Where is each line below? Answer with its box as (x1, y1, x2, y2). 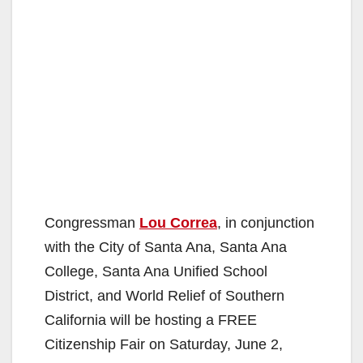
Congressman (45, 215, 139, 232)
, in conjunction (217, 215, 314, 232)
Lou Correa (139, 215, 217, 232)
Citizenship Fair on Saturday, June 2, (45, 336, 283, 353)
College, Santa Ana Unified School (45, 263, 267, 280)
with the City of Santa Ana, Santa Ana (45, 239, 287, 256)
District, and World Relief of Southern (45, 288, 284, 305)
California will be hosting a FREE (45, 312, 257, 329)
